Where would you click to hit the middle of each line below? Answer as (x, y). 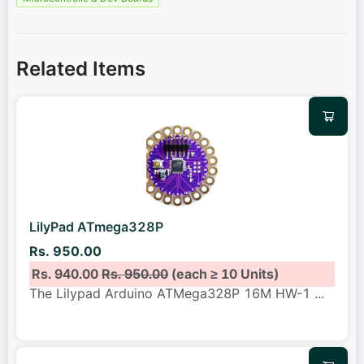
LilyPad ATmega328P (96, 226)
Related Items (81, 69)
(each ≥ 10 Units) (224, 273)
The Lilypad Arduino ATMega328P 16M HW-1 (172, 294)
